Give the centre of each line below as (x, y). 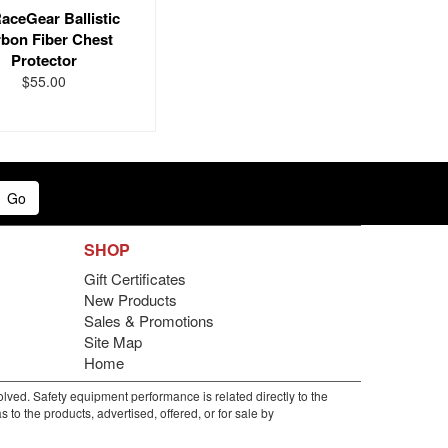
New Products (130, 299)
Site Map (112, 341)
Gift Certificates (134, 278)
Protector (44, 60)
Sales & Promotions (148, 320)
